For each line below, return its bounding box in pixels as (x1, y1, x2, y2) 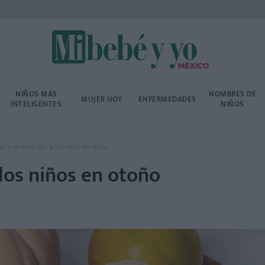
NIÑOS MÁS (15, 88, 57, 101)
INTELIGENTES (11, 98, 62, 111)
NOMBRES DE (209, 88, 257, 101)
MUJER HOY (81, 92, 122, 106)
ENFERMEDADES (138, 92, 196, 106)
